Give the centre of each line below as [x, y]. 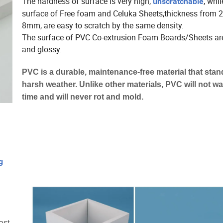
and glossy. [43, 50]
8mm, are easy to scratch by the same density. [103, 26]
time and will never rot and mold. [83, 97]
